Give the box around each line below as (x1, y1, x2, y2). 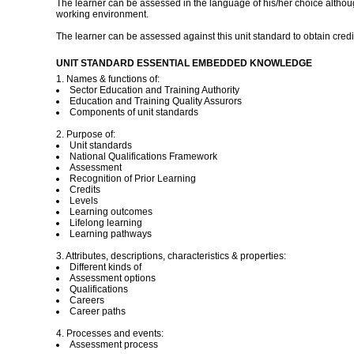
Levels (69, 195, 98, 206)
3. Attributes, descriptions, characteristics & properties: (55, 250, 286, 262)
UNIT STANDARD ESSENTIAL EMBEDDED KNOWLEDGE (55, 58, 312, 69)
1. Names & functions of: (55, 73, 160, 85)
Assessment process (69, 339, 158, 350)
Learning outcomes (69, 206, 153, 217)
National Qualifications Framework (69, 151, 217, 162)
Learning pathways (69, 228, 152, 239)
